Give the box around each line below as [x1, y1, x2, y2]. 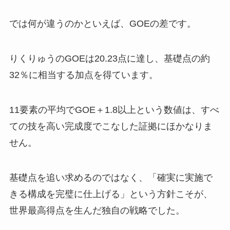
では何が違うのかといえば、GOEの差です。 [9, 18, 196, 29]
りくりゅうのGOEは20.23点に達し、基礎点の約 [9, 53, 210, 64]
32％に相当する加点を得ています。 [9, 70, 158, 81]
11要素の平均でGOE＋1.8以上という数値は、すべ [9, 104, 219, 115]
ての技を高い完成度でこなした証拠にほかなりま [9, 121, 213, 131]
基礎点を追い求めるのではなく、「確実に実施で [9, 172, 213, 183]
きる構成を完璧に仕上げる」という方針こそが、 [9, 188, 213, 199]
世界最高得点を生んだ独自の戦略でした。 [9, 205, 185, 216]
